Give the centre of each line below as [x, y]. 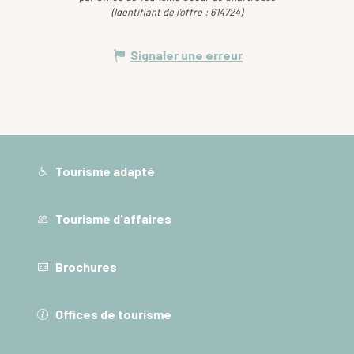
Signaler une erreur [186, 55]
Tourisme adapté [104, 171]
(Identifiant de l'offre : [161, 11]
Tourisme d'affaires [113, 219]
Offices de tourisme [113, 314]
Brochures [85, 266]
